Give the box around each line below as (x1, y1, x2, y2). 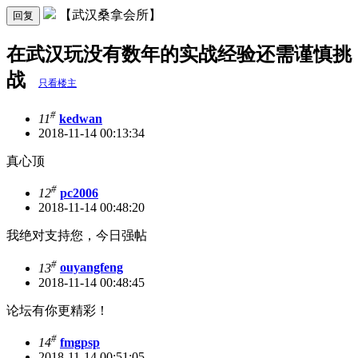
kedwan (59, 112, 102, 126)
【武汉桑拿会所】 (59, 8, 161, 22)
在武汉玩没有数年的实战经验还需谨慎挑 (6, 43, 352, 65)
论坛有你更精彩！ (6, 303, 109, 317)
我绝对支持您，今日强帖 (6, 229, 147, 243)
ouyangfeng (60, 261, 123, 275)
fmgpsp (60, 336, 100, 350)
